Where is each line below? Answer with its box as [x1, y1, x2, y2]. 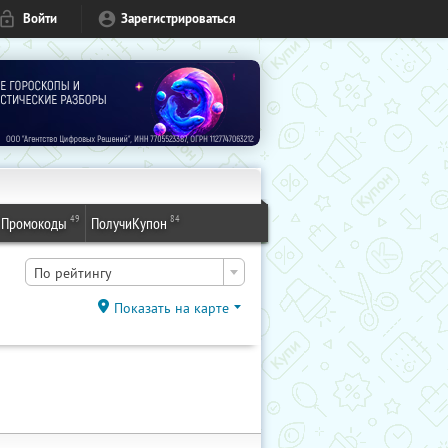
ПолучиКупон [91, 213, 167, 233]
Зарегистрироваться [121, 10, 236, 27]
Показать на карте [114, 298, 229, 317]
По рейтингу [34, 264, 112, 282]
